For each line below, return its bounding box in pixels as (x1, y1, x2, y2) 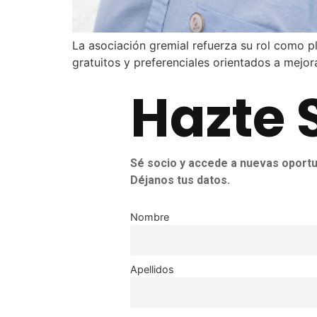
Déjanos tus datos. (129, 173, 230, 188)
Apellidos (129, 263, 174, 275)
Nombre (129, 210, 169, 223)
